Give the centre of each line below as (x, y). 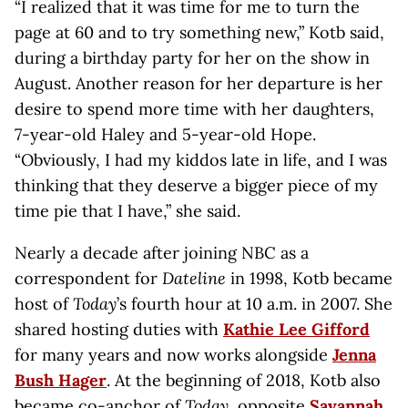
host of (44, 304)
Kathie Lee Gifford (296, 329)
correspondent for (88, 278)
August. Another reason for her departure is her (199, 83)
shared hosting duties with (119, 329)
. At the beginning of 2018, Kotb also (244, 380)
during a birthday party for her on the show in (192, 58)
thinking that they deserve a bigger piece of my (196, 185)
